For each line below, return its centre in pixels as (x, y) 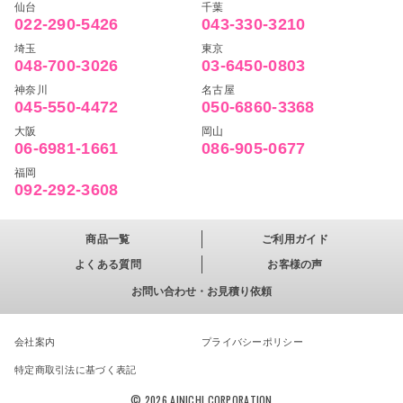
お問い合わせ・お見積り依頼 (201, 291)
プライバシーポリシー (252, 342)
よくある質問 (108, 264)
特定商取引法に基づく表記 (76, 370)
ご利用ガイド (295, 239)
